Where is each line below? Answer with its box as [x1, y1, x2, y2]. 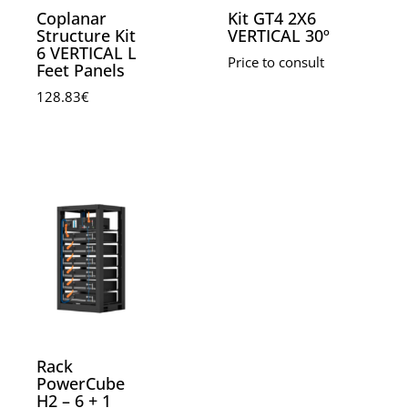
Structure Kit [36, 25, 137, 47]
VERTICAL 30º [228, 25, 331, 47]
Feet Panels [36, 59, 126, 82]
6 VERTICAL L [36, 42, 138, 65]
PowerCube [36, 372, 126, 394]
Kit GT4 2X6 [228, 7, 317, 30]
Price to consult [228, 53, 325, 73]
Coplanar [36, 7, 107, 30]
